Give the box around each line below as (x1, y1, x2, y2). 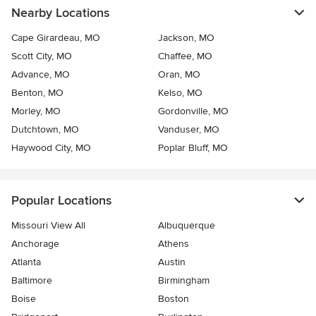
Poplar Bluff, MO (158, 142, 228, 154)
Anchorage (11, 238, 59, 250)
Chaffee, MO (158, 50, 212, 63)
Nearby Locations (11, 5, 109, 21)
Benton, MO (11, 87, 63, 99)
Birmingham (158, 274, 209, 287)
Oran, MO (158, 68, 200, 81)
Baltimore (11, 274, 52, 287)
